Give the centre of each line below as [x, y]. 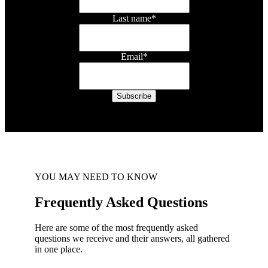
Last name [132, 19]
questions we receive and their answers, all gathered [132, 239]
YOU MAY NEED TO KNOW [96, 177]
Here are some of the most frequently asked [116, 228]
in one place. [59, 249]
